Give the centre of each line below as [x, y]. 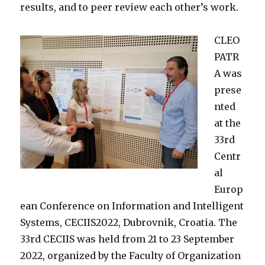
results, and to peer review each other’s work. [130, 7]
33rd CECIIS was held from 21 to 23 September [127, 239]
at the [228, 123]
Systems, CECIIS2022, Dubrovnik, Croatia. [119, 223]
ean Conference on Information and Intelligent [132, 206]
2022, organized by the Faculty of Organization [131, 256]
